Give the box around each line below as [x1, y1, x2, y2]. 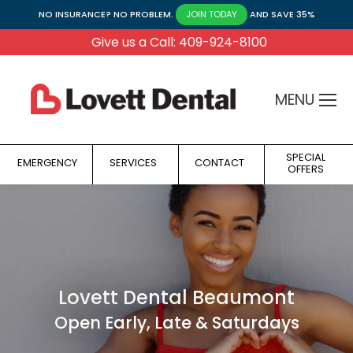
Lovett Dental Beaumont [58, 284, 295, 311]
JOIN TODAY [185, 8, 237, 20]
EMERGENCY [17, 155, 78, 171]
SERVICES [110, 155, 158, 171]
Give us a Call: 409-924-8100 [91, 33, 267, 51]
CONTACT [195, 155, 245, 171]
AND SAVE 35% [247, 7, 315, 20]
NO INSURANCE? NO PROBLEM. [38, 7, 176, 20]
